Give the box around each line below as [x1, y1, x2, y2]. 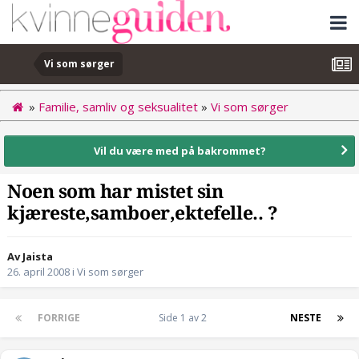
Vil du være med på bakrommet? [93, 143, 266, 158]
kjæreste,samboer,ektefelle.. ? [7, 203, 278, 225]
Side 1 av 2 [159, 311, 212, 325]
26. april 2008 [7, 264, 70, 280]
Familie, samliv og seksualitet [38, 98, 198, 115]
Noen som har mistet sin [7, 181, 224, 204]
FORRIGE [38, 311, 80, 325]
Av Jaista [7, 249, 53, 264]
